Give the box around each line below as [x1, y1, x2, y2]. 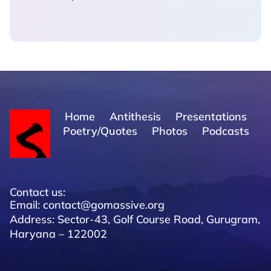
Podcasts [201, 123, 249, 138]
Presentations [175, 109, 247, 123]
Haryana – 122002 [10, 226, 107, 241]
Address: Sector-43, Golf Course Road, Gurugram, [10, 212, 260, 226]
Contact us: [10, 184, 65, 199]
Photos [151, 123, 188, 138]
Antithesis [109, 109, 162, 123]
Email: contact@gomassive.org [10, 197, 165, 212]
